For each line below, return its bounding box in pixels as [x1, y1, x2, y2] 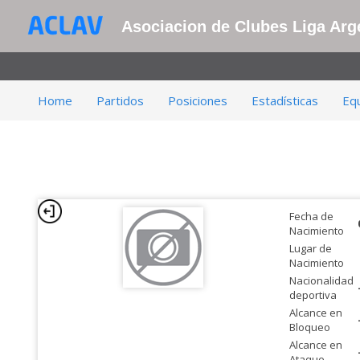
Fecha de [288, 209, 333, 223]
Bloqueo [288, 320, 330, 334]
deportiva [288, 288, 337, 302]
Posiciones [168, 92, 227, 108]
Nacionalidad [288, 273, 354, 288]
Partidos [96, 92, 144, 108]
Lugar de [288, 241, 332, 256]
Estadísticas [252, 92, 318, 108]
